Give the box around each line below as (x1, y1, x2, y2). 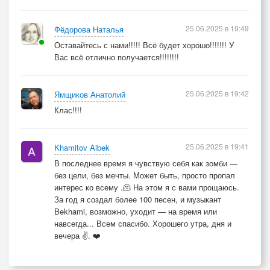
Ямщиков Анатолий (54, 89, 125, 100)
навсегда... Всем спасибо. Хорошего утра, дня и (54, 218, 231, 229)
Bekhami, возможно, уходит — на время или (54, 206, 217, 217)
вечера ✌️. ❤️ (54, 230, 101, 241)
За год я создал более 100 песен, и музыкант (54, 193, 221, 205)
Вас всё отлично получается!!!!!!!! (54, 51, 179, 63)
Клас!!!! (54, 104, 82, 116)
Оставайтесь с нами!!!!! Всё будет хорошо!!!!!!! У (54, 39, 234, 51)
